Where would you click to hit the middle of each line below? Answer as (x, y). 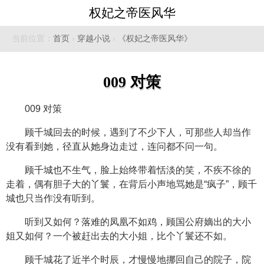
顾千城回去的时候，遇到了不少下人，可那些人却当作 (138, 132)
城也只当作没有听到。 (53, 198)
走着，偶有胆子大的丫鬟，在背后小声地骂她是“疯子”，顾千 (131, 184)
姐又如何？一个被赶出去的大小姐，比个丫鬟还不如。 (119, 236)
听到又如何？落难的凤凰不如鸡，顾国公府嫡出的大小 (138, 222)
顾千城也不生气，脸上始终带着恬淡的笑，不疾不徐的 (138, 170)
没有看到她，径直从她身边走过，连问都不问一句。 (114, 146)
